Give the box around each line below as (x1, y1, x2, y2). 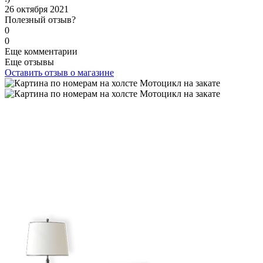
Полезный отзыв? (5, 14, 76, 25)
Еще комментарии (5, 46, 77, 56)
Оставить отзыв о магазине (5, 67, 114, 77)
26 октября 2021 (5, 4, 69, 14)
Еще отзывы (5, 56, 54, 67)
